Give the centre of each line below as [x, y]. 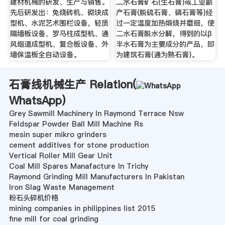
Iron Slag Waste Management [62, 187]
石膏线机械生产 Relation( [72, 84]
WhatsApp [35, 100]
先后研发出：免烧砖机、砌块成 [59, 13]
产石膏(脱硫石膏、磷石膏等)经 [164, 13]
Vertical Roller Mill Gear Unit [61, 155]
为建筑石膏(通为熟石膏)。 [157, 55]
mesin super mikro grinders [58, 134]
